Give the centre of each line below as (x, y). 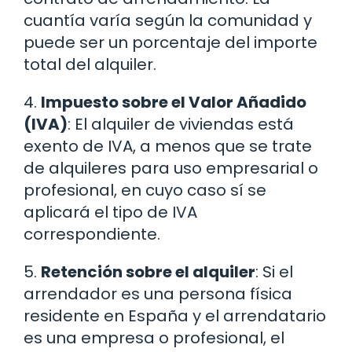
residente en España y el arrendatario (175, 316)
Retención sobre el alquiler (148, 272)
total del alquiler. (90, 65)
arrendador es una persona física (158, 294)
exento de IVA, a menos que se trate (168, 147)
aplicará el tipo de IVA (110, 213)
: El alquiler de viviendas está (181, 125)
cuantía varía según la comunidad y (168, 21)
